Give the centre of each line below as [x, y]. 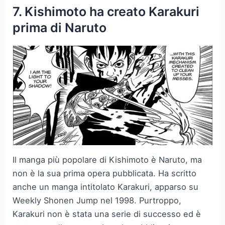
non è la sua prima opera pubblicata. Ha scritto [105, 174]
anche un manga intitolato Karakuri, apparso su [106, 187]
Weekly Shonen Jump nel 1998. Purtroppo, [97, 201]
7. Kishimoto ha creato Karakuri [106, 11]
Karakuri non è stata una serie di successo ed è [107, 214]
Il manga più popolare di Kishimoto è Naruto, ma [107, 160]
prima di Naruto [60, 27]
